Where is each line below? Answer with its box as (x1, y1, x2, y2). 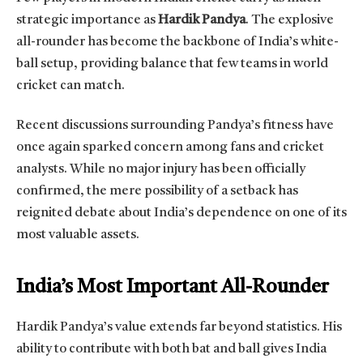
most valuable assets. (16, 228, 139, 242)
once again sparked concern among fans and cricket (16, 141, 324, 155)
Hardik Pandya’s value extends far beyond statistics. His (16, 320, 342, 334)
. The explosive (246, 13, 334, 27)
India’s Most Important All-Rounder (16, 277, 329, 297)
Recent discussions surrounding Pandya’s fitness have (16, 119, 334, 133)
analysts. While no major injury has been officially (16, 163, 305, 177)
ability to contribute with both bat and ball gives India (16, 342, 327, 356)
